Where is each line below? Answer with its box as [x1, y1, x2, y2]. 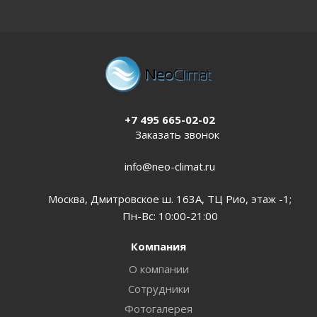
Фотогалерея [125, 301, 192, 316]
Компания [131, 238, 186, 253]
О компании [128, 261, 189, 276]
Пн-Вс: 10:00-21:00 [122, 208, 218, 223]
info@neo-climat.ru [125, 158, 215, 173]
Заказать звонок [135, 127, 219, 142]
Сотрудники [127, 281, 190, 296]
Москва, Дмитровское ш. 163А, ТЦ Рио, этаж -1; [48, 191, 292, 206]
